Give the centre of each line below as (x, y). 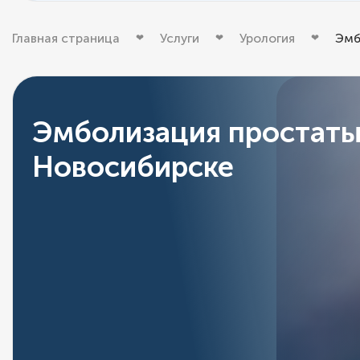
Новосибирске (133, 166)
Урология (267, 38)
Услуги (180, 38)
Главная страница (66, 38)
